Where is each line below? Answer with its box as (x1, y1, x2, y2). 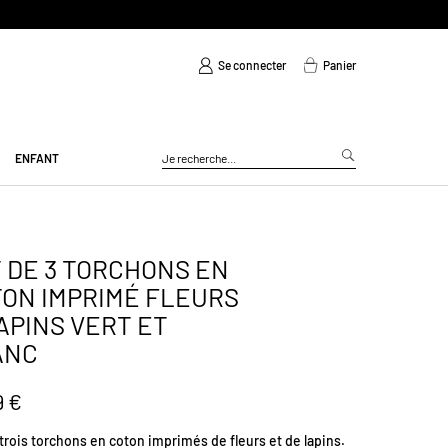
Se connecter (218, 57, 286, 72)
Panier (323, 57, 356, 72)
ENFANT (15, 150, 60, 165)
